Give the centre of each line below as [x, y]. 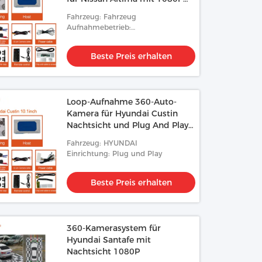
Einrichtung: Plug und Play [115, 154]
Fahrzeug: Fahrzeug [102, 17]
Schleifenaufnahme [101, 38]
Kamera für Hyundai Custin [123, 113]
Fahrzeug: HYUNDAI [102, 143]
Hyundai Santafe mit [109, 240]
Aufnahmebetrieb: [99, 27]
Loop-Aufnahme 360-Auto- [122, 102]
